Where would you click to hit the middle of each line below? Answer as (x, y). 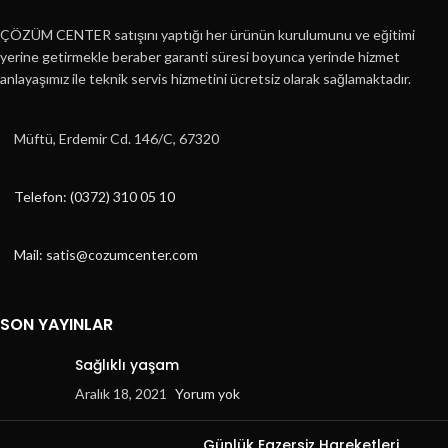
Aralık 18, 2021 (121, 393)
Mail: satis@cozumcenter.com (106, 254)
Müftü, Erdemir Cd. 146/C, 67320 (116, 138)
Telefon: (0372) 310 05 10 (94, 196)
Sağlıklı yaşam (127, 364)
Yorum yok (207, 393)
